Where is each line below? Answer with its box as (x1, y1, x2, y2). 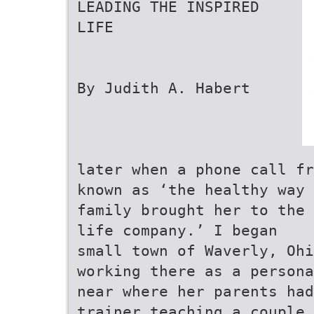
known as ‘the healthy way (77, 181, 305, 198)
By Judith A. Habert (77, 79, 250, 97)
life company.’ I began (77, 221, 278, 239)
